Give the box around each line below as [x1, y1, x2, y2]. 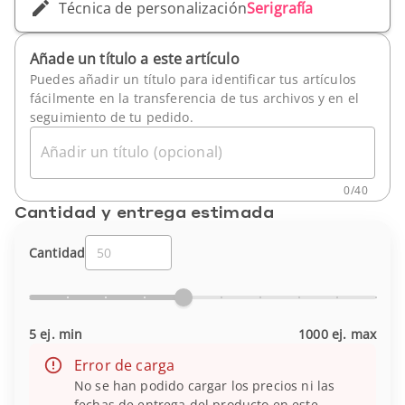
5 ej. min [29, 325, 83, 344]
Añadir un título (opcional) [41, 142, 223, 162]
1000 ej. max [298, 325, 376, 344]
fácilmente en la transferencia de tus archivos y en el [30, 89, 360, 107]
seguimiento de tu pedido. [30, 108, 193, 126]
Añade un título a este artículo [30, 49, 240, 69]
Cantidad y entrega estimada [14, 201, 275, 221]
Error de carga [74, 355, 175, 376]
